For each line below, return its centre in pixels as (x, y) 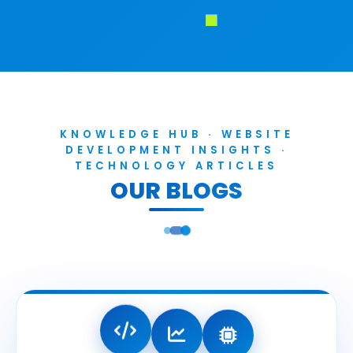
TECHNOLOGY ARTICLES (176, 166)
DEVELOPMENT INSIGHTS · (176, 150)
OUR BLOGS (176, 191)
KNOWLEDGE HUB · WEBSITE (176, 135)
